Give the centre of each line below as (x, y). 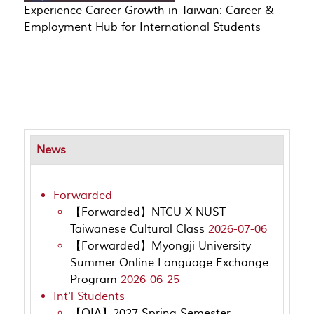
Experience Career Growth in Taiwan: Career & (149, 10)
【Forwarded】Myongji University (161, 246)
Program (95, 280)
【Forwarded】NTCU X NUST (148, 213)
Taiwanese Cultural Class (139, 230)
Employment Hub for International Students (142, 27)
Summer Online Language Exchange (169, 263)
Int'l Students (89, 297)
